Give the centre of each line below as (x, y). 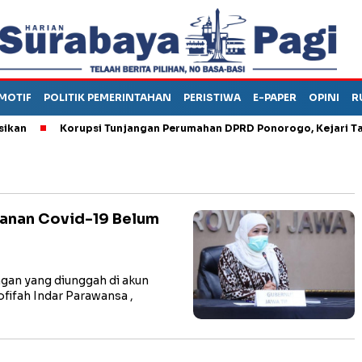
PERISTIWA (212, 97)
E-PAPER (275, 97)
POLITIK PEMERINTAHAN (107, 97)
